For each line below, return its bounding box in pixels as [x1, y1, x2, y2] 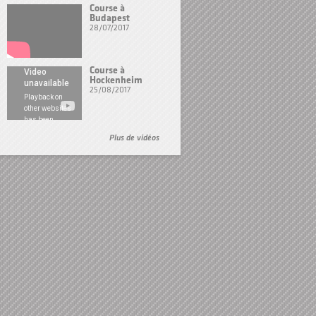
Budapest [89, 13, 130, 24]
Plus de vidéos [109, 134, 159, 142]
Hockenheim [89, 75, 142, 86]
